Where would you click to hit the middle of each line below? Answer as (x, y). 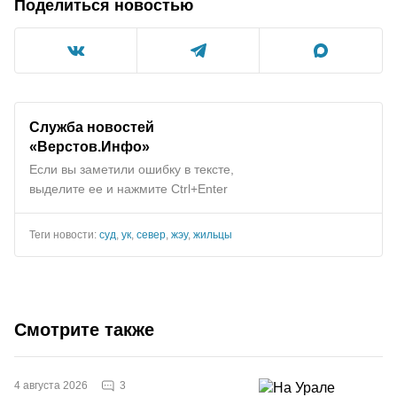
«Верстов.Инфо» (90, 146)
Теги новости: (64, 235)
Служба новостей (92, 127)
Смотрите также (84, 330)
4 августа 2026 (51, 385)
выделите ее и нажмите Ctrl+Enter (128, 189)
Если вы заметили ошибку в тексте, (132, 169)
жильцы (213, 235)
